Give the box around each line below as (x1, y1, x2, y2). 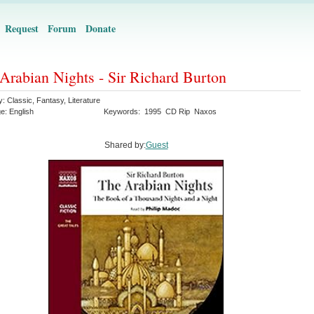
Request (5, 21, 39, 36)
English (9, 107, 34, 116)
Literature (68, 96, 100, 104)
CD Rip (165, 107, 190, 116)
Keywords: (104, 107, 144, 116)
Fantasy (36, 96, 64, 104)
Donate (86, 21, 116, 36)
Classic (7, 96, 32, 104)
